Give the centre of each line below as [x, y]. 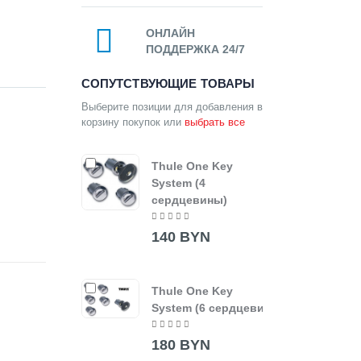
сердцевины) [189, 199]
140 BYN [180, 237]
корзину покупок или [133, 122]
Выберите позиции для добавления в [172, 106]
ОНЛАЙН [170, 33]
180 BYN [180, 345]
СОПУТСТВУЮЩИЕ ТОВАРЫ [168, 83]
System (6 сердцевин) [213, 307]
